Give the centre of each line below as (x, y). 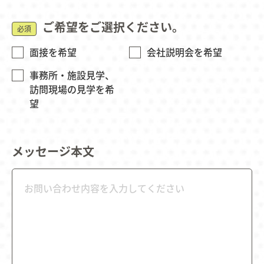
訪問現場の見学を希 (72, 89)
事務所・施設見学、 (72, 75)
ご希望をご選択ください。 (113, 27)
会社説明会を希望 (184, 52)
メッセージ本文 (53, 151)
